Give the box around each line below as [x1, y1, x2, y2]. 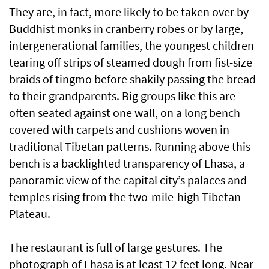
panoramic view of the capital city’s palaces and [9, 172, 247, 188]
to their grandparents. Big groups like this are [9, 88, 235, 104]
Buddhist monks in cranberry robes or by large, [9, 21, 243, 37]
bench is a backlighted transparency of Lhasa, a [9, 156, 245, 171]
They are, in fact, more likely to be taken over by [9, 4, 249, 20]
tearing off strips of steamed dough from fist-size [9, 55, 252, 70]
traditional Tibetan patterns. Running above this [9, 139, 250, 154]
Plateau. [9, 206, 50, 222]
